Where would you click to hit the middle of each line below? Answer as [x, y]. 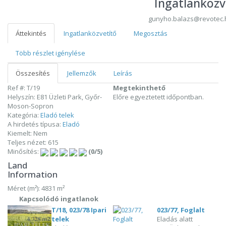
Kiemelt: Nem [27, 133]
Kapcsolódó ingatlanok [59, 199]
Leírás [123, 73]
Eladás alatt [175, 219]
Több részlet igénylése [50, 53]
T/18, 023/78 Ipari [79, 210]
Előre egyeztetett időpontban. [158, 97]
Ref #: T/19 [24, 88]
